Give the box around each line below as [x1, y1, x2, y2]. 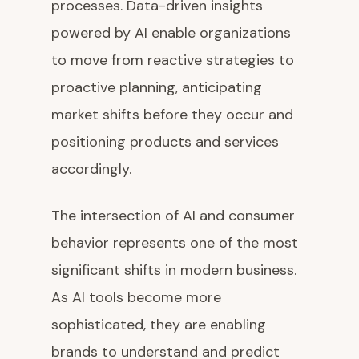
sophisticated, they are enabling [51, 315, 266, 335]
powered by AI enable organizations [51, 23, 291, 43]
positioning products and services [51, 132, 279, 152]
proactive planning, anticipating [51, 78, 262, 98]
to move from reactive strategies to [51, 50, 294, 71]
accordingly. [51, 159, 131, 179]
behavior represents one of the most [51, 233, 298, 253]
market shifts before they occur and [51, 105, 293, 125]
